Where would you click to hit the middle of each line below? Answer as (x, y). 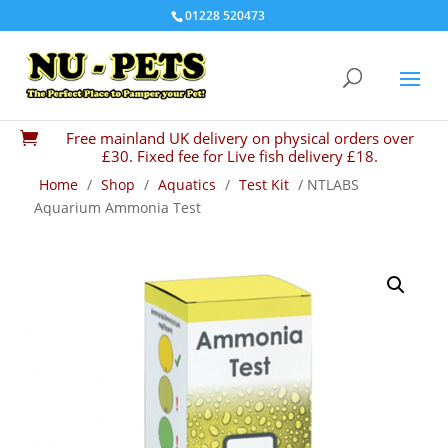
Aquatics (187, 184)
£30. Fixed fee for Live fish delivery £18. (240, 156)
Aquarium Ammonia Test (117, 207)
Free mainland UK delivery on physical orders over (240, 138)
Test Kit (264, 184)
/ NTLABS (326, 184)
